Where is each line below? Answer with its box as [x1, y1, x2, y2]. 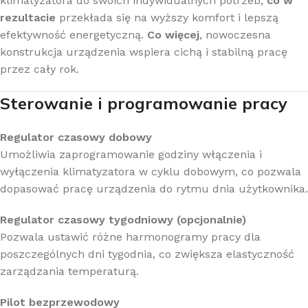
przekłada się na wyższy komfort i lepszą [56, 11, 278, 25]
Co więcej [147, 28, 199, 42]
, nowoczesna [199, 28, 271, 42]
